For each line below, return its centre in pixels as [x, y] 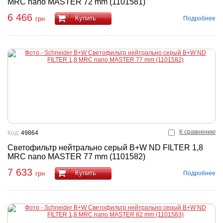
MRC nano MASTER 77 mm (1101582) [76, 157]
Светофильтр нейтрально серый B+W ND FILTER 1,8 [105, 148]
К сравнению [197, 132]
